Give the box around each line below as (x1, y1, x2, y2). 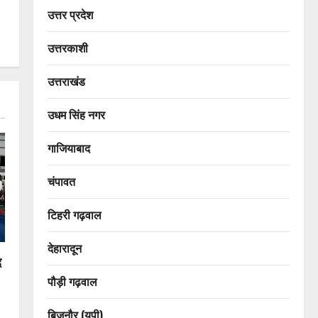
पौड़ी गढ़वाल (47, 273, 97, 290)
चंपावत (47, 172, 75, 190)
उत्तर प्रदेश (47, 6, 93, 23)
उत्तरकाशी (47, 39, 88, 56)
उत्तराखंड (47, 72, 85, 89)
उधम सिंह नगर (47, 106, 105, 123)
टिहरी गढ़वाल (47, 206, 102, 223)
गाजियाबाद (47, 139, 90, 156)
